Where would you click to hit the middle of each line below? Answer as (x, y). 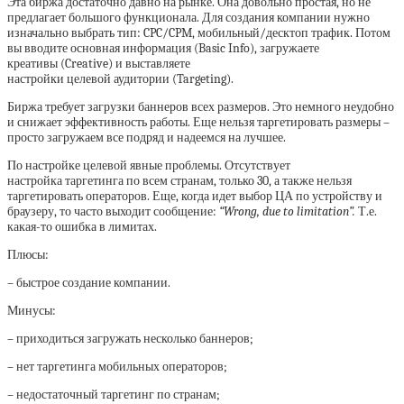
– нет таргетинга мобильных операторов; (117, 367)
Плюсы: (28, 255)
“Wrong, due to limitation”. (289, 212)
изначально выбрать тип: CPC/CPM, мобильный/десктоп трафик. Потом (199, 33)
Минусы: (33, 311)
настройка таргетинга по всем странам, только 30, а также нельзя (179, 181)
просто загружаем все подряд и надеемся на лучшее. (147, 138)
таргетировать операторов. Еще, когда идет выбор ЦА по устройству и (195, 197)
